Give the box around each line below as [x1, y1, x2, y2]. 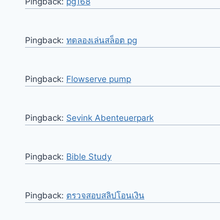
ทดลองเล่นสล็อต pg [66, 35, 137, 45]
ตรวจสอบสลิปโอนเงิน [66, 190, 144, 200]
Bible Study [66, 151, 111, 162]
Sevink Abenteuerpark [66, 112, 154, 123]
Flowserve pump [66, 74, 131, 84]
